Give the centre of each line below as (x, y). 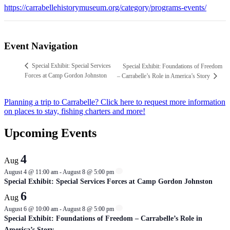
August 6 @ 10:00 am (31, 209)
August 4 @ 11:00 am (31, 172)
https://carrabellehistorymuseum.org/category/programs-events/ (105, 7)
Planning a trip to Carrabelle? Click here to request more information (115, 102)
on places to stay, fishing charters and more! (75, 111)
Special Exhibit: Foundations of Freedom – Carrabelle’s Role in (103, 218)
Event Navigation (41, 46)
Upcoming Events (50, 133)
